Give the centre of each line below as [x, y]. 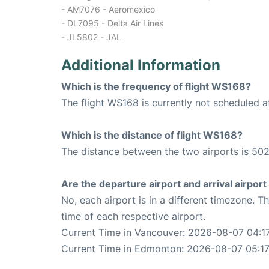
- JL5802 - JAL [91, 37]
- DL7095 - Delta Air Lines [112, 23]
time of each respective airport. [133, 216]
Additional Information [141, 65]
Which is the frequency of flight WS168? [156, 87]
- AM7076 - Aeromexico [108, 10]
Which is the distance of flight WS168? [152, 135]
